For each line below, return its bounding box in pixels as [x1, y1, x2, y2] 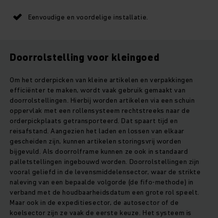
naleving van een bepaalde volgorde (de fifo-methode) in [10, 177, 194, 187]
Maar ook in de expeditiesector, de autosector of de [10, 198, 179, 208]
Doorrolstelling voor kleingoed [10, 51, 160, 65]
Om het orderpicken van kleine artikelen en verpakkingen [10, 75, 193, 85]
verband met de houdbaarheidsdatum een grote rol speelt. [10, 187, 200, 198]
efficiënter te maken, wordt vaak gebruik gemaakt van [10, 85, 186, 95]
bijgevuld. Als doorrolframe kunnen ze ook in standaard [10, 146, 188, 157]
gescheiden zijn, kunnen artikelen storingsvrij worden [10, 136, 182, 146]
